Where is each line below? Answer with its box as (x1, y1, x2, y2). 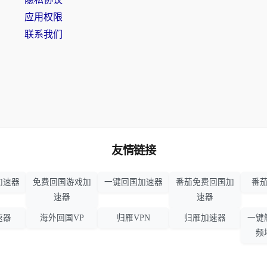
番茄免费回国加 (176, 178, 234, 187)
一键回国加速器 (104, 178, 163, 187)
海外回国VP (40, 213, 84, 223)
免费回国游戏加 (33, 178, 91, 187)
